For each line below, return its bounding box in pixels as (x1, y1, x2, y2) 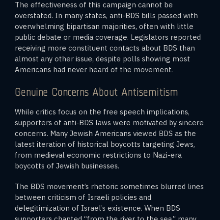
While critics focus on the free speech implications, (15, 107, 190, 116)
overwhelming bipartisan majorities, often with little (15, 21, 193, 31)
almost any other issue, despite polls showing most (15, 54, 190, 63)
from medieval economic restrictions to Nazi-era (15, 150, 182, 160)
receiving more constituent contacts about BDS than (15, 43, 195, 53)
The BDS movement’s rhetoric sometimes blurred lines (15, 181, 204, 191)
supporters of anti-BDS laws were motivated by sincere (15, 117, 204, 127)
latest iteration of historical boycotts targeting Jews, (15, 139, 195, 149)
